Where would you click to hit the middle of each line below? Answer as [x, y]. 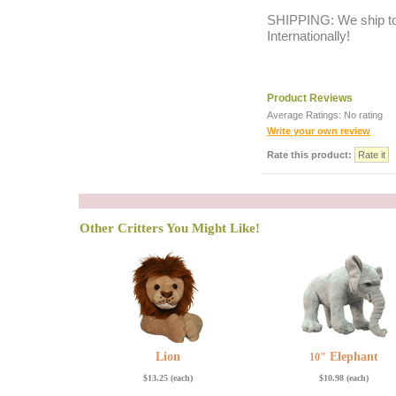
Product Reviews [310, 98]
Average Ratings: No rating [325, 115]
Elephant [352, 357]
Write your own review [319, 131]
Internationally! [308, 36]
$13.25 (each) [168, 378]
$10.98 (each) [344, 378]
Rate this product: [311, 155]
